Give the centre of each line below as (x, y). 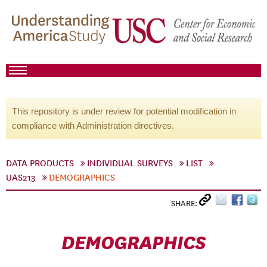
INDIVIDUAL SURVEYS (130, 163)
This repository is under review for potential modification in (124, 111)
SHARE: (185, 204)
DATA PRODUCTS (40, 163)
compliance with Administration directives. (93, 125)
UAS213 (21, 178)
